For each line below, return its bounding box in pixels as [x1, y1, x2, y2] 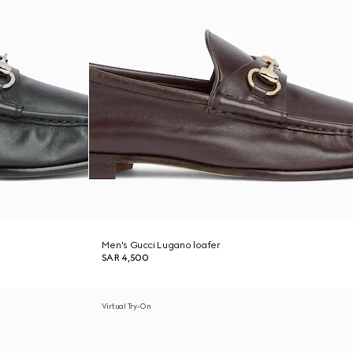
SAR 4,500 [101, 252, 149, 263]
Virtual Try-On [101, 302, 151, 310]
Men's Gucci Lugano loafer [101, 240, 221, 251]
